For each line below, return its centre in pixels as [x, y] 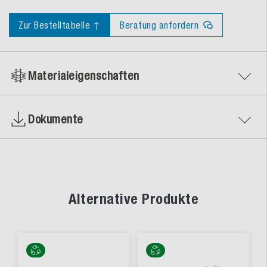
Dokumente [56, 119]
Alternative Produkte [133, 199]
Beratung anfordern [159, 25]
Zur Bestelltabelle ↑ [59, 25]
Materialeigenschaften [84, 76]
